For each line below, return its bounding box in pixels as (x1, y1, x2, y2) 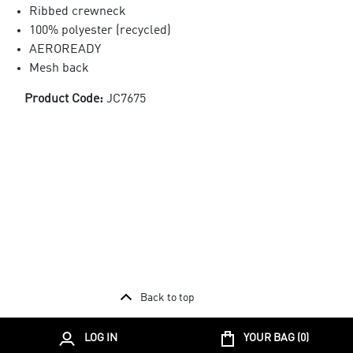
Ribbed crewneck (28, 5, 126, 18)
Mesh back (28, 61, 89, 75)
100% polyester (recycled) (28, 24, 171, 37)
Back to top (139, 292, 195, 303)
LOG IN (84, 333, 117, 344)
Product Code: (24, 92, 106, 106)
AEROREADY (28, 43, 101, 56)
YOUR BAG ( (243, 333, 300, 344)
